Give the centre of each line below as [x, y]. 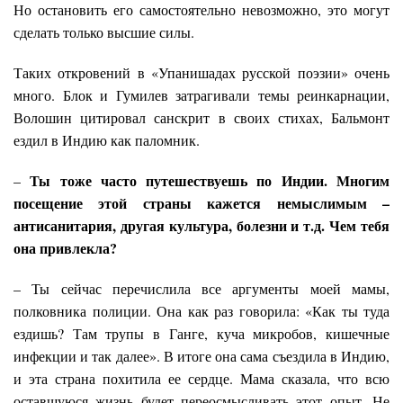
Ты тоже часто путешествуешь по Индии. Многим [210, 181]
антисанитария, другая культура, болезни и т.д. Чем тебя [201, 226]
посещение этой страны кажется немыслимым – [201, 203]
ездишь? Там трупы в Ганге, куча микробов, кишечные [201, 334]
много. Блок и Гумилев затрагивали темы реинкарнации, [201, 95]
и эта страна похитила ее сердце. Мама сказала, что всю [201, 379]
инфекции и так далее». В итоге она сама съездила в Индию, [201, 356]
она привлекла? [67, 248]
